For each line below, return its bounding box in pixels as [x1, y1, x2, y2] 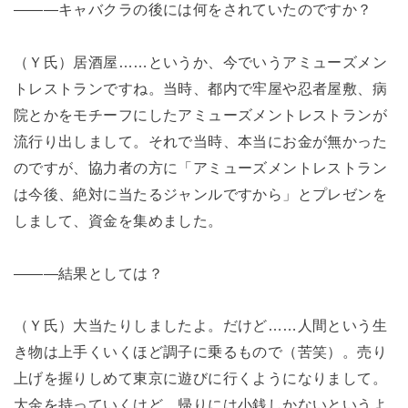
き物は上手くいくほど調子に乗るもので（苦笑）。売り [13, 343, 388, 361]
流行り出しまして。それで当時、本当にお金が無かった [13, 132, 388, 149]
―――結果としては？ [13, 264, 163, 281]
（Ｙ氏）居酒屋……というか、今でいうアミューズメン [13, 53, 388, 70]
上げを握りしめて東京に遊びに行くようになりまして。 [13, 370, 388, 387]
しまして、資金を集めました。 [13, 211, 223, 229]
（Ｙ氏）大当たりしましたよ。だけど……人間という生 [13, 317, 388, 334]
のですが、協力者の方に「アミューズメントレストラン [13, 158, 388, 176]
